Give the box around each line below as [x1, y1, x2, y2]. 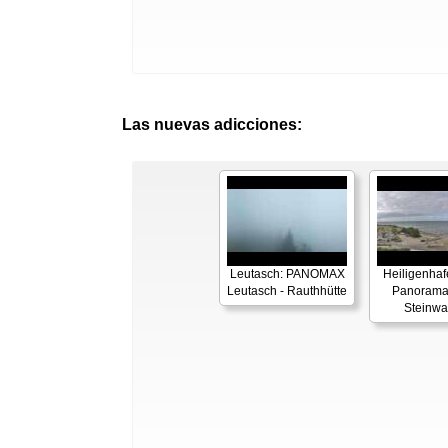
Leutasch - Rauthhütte [227, 284, 347, 298]
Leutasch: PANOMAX [229, 267, 345, 281]
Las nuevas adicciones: [122, 116, 302, 133]
